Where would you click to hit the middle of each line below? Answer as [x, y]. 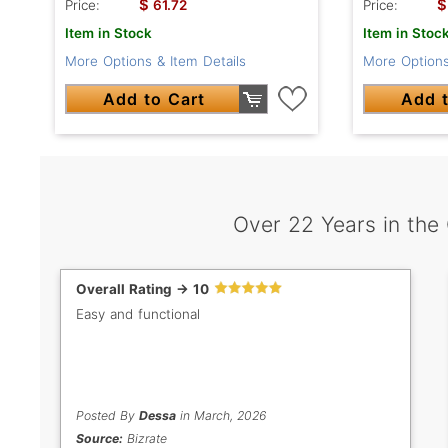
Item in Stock [108, 33]
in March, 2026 [220, 416]
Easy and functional [138, 314]
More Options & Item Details [155, 61]
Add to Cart [154, 99]
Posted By [107, 416]
